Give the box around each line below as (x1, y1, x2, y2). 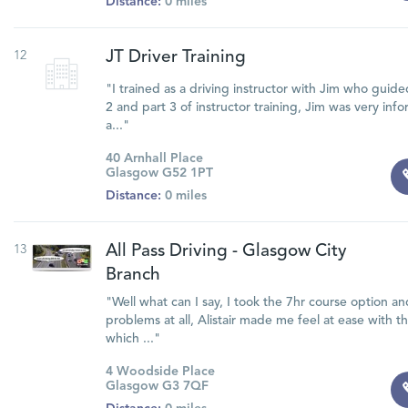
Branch (105, 267, 160, 284)
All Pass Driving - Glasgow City (105, 243, 347, 260)
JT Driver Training (105, 49, 246, 66)
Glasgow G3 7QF (105, 380, 209, 393)
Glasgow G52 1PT (105, 167, 213, 179)
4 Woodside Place (105, 365, 215, 378)
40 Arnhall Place (105, 152, 203, 165)
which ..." (105, 332, 160, 345)
